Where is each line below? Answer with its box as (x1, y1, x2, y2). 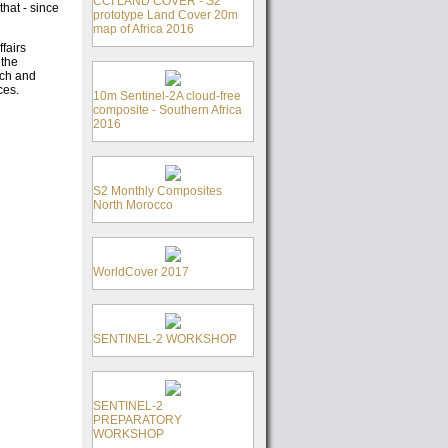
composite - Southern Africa (93, 103, 242, 117)
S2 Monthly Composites (93, 184, 222, 198)
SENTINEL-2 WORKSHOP (93, 332, 237, 346)
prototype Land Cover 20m (93, 8, 238, 22)
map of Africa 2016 (93, 22, 194, 36)
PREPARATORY (93, 413, 182, 427)
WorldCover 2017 (93, 265, 189, 279)
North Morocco (93, 198, 173, 212)
